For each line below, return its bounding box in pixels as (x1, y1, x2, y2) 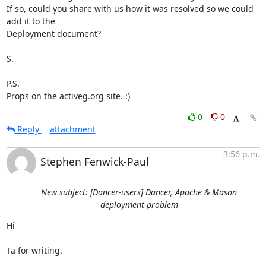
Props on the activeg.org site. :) (6, 90, 130, 102)
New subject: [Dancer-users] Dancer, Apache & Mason (41, 186, 237, 198)
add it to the (6, 15, 55, 27)
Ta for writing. (6, 245, 62, 256)
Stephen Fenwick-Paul (40, 154, 149, 169)
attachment (49, 123, 96, 135)
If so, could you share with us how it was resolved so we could (6, 3, 254, 14)
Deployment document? (6, 28, 101, 39)
